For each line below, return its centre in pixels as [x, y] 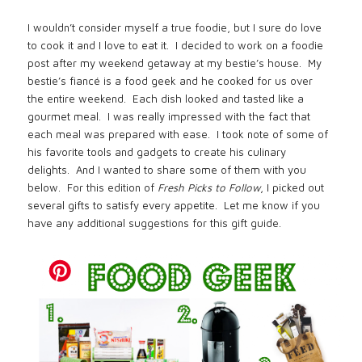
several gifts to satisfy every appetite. [123, 206]
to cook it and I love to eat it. [99, 46]
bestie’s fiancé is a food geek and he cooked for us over [170, 81]
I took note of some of [273, 135]
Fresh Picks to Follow [209, 188]
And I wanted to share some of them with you [192, 170]
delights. [51, 170]
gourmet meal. [65, 117]
